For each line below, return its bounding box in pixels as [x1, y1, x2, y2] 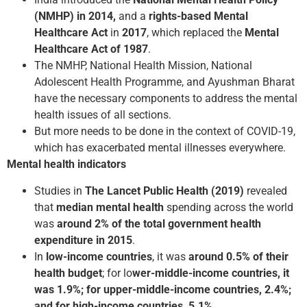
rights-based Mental [149, 10, 248, 23]
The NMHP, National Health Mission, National [34, 59, 252, 73]
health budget [34, 266, 102, 280]
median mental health [56, 200, 164, 214]
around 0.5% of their [188, 249, 288, 263]
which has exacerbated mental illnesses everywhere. [34, 141, 286, 155]
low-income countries [46, 249, 152, 263]
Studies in [34, 184, 85, 197]
